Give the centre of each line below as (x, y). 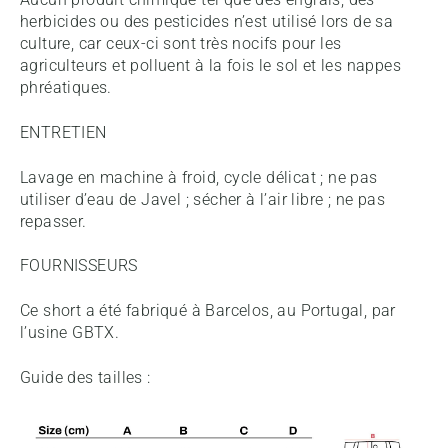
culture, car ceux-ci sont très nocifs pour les (181, 44)
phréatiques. (66, 88)
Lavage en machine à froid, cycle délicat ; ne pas (199, 177)
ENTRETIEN (63, 133)
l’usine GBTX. (70, 332)
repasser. (53, 221)
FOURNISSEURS (79, 266)
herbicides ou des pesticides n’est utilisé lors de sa (207, 22)
